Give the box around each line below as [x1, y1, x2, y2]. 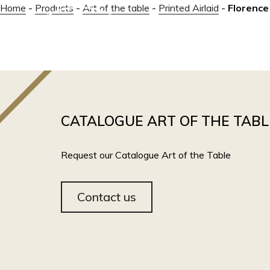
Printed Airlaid [159, 2, 219, 14]
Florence [228, 2, 269, 14]
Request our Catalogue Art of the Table [60, 149, 231, 161]
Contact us [77, 189, 136, 204]
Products [35, 2, 74, 14]
